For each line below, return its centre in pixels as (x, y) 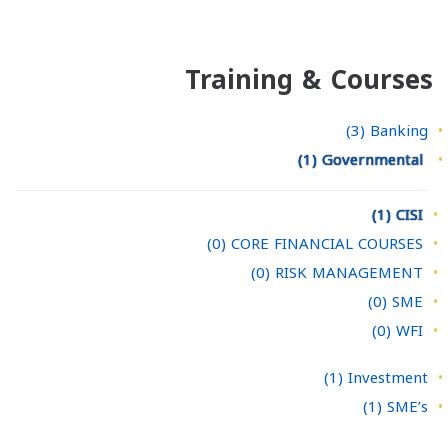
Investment (388, 378)
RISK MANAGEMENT (349, 273)
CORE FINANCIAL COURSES (327, 244)
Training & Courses (309, 81)
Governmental (372, 160)
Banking (399, 131)
